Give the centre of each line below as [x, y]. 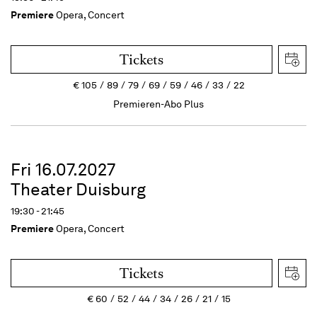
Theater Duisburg [78, 189]
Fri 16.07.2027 [63, 169]
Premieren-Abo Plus [158, 104]
